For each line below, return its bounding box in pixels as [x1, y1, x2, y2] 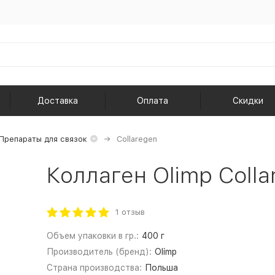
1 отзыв [115, 207, 145, 217]
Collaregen [116, 134, 157, 144]
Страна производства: [46, 263, 142, 273]
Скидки [233, 96, 264, 106]
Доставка [37, 96, 78, 106]
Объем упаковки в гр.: [46, 231, 139, 241]
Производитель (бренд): [46, 247, 152, 257]
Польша [145, 263, 179, 273]
